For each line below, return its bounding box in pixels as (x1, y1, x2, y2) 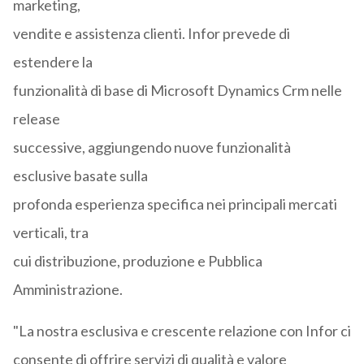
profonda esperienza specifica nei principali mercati (12, 195, 337, 214)
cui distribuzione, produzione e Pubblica (12, 252, 262, 271)
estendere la (12, 53, 93, 71)
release (12, 110, 60, 128)
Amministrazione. (12, 280, 123, 299)
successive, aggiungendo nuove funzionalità (12, 138, 291, 157)
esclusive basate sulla (12, 167, 148, 185)
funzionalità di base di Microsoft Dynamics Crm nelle (12, 81, 342, 100)
